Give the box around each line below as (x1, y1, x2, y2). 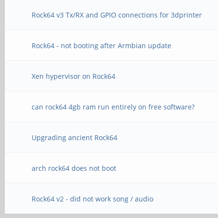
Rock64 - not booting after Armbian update (32, 41, 172, 50)
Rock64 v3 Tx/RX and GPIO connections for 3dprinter (32, 10, 202, 19)
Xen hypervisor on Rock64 (32, 72, 116, 81)
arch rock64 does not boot (32, 163, 117, 173)
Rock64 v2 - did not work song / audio (32, 194, 154, 203)
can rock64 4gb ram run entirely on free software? (32, 102, 195, 111)
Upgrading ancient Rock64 (32, 133, 118, 142)
